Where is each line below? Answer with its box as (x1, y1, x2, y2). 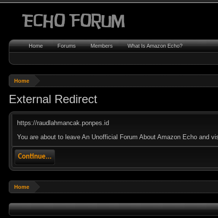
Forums (57, 43, 76, 49)
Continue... (18, 153, 52, 161)
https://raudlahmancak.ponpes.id (17, 119, 109, 127)
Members (91, 43, 113, 49)
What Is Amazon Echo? (127, 43, 183, 49)
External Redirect (9, 92, 98, 106)
